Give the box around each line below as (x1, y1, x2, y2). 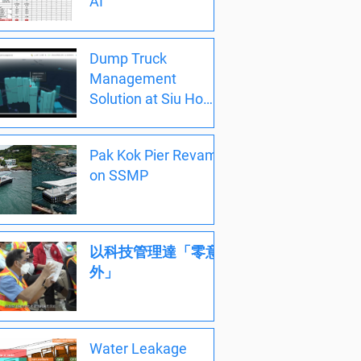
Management (89, 69, 176, 87)
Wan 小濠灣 (89, 110, 165, 127)
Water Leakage (89, 340, 187, 358)
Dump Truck (89, 49, 167, 67)
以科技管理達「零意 (89, 243, 220, 260)
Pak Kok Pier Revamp (89, 146, 226, 164)
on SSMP (89, 166, 148, 184)
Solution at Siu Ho (89, 89, 203, 107)
